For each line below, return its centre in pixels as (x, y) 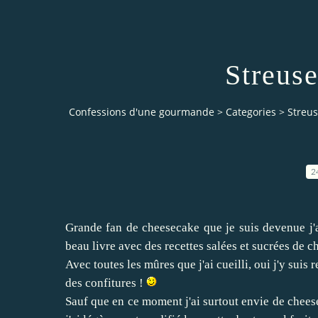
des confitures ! (106, 283)
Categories (251, 112)
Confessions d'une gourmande (142, 112)
